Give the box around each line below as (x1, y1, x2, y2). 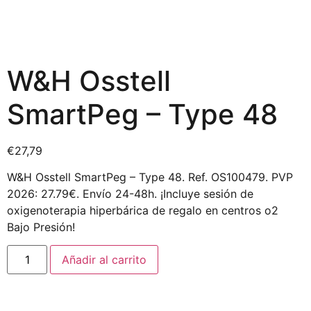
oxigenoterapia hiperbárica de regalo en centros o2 (7, 203, 278, 217)
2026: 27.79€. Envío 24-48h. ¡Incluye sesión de (7, 186, 253, 201)
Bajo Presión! (7, 219, 75, 234)
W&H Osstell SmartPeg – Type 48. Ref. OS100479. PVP (7, 169, 293, 184)
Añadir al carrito (62, 253, 147, 267)
